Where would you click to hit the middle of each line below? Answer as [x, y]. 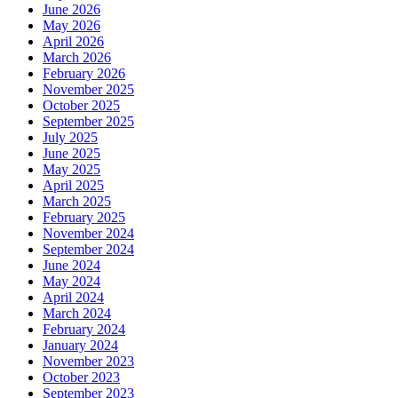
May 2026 [72, 25]
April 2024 [73, 297]
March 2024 [77, 313]
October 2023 [81, 377]
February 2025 [84, 217]
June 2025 [72, 153]
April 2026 [73, 41]
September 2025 [88, 121]
